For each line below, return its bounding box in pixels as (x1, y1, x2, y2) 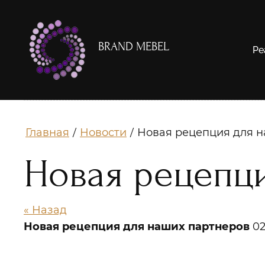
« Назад (24, 203, 67, 216)
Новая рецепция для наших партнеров (24, 220, 250, 233)
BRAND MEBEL (98, 39, 169, 53)
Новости (80, 126, 127, 139)
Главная (25, 126, 69, 139)
